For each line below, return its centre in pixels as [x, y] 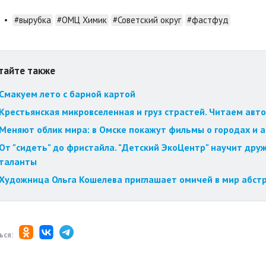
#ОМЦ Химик [82, 20]
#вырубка [32, 20]
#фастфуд [208, 20]
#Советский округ [147, 20]
